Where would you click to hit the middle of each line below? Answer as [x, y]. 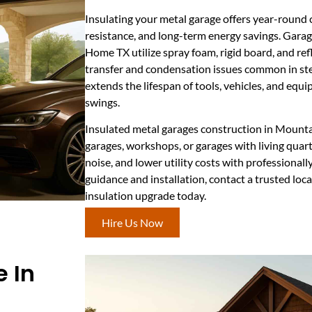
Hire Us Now [132, 222]
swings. [102, 102]
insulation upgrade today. [146, 196]
